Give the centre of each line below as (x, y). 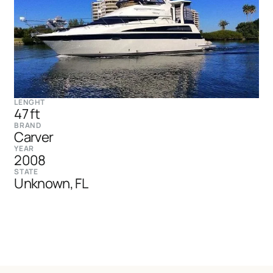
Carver (34, 136)
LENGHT (30, 102)
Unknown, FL (51, 183)
